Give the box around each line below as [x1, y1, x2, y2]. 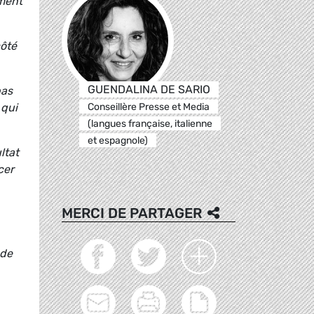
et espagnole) [87, 134, 148, 146]
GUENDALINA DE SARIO [87, 82, 210, 96]
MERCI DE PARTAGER [62, 204, 202, 221]
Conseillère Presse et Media [87, 100, 210, 113]
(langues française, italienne [87, 117, 212, 130]
